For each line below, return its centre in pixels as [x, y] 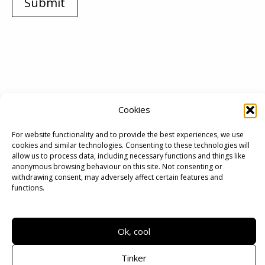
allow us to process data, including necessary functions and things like [129, 156]
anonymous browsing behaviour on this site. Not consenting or [117, 167]
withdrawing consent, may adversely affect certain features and [117, 177]
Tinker [134, 258]
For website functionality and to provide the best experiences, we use [128, 135]
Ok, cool [134, 231]
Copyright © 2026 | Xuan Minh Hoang [135, 246]
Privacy [152, 203]
